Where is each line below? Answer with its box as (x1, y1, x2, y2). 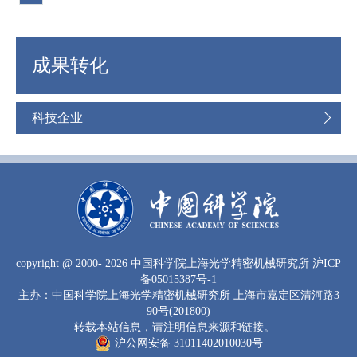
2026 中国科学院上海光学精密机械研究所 (105, 257, 312, 269)
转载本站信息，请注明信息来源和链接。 (74, 321, 275, 333)
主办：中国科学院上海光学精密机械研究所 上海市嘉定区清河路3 (18, 289, 339, 301)
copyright (16, 257, 62, 269)
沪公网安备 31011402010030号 (114, 337, 263, 349)
